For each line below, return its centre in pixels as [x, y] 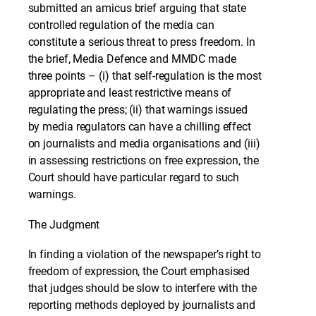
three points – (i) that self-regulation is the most [145, 76]
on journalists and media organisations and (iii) [144, 144]
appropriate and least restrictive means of [130, 93]
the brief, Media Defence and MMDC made [132, 59]
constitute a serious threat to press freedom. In [141, 42]
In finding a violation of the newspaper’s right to [144, 255]
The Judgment [64, 224]
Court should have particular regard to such [134, 178]
